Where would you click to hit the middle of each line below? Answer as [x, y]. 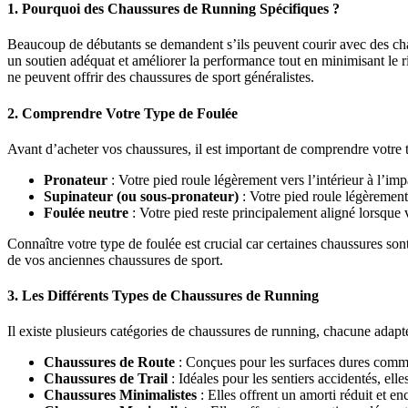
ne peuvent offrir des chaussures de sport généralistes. [161, 77]
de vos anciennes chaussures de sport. [115, 260]
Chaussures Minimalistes [120, 395]
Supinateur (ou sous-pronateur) [141, 196]
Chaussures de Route [109, 362]
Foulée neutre [86, 212]
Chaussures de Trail [106, 379]
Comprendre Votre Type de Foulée [130, 113]
